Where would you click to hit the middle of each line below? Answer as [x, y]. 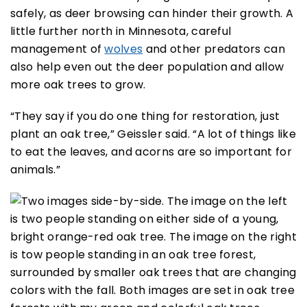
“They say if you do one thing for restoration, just [145, 116]
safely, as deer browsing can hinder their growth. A [152, 14]
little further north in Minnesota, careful [121, 32]
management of [58, 49]
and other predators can [214, 49]
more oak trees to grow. [78, 85]
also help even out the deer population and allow [147, 67]
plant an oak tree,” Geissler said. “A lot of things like [153, 134]
